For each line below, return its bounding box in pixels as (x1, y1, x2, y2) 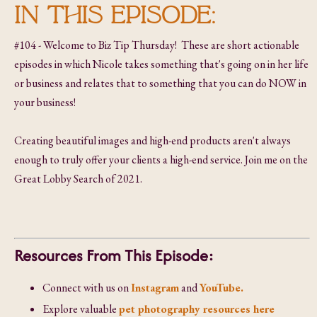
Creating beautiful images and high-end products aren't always (14, 133, 291, 149)
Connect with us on (42, 280, 129, 296)
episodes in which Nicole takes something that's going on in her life (14, 57, 309, 72)
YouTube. (200, 280, 243, 296)
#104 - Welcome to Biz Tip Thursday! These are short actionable (14, 38, 299, 53)
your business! (14, 95, 76, 110)
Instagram (131, 280, 179, 296)
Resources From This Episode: (14, 244, 214, 267)
